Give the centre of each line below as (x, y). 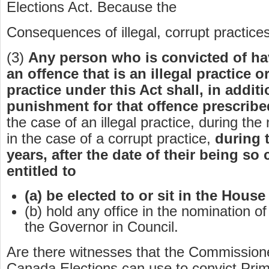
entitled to (41, 171)
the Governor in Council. (101, 227)
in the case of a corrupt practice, (111, 139)
